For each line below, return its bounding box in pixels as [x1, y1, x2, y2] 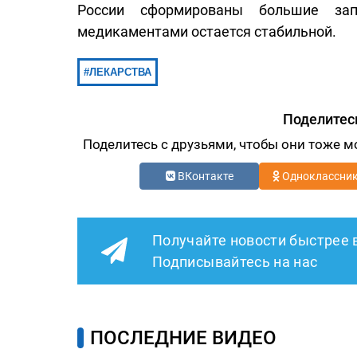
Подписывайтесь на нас [152, 253, 318, 270]
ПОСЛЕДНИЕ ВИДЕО [90, 326, 277, 349]
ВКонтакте [175, 169, 233, 182]
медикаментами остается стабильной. [77, 22, 336, 40]
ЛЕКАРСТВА [89, 65, 151, 78]
